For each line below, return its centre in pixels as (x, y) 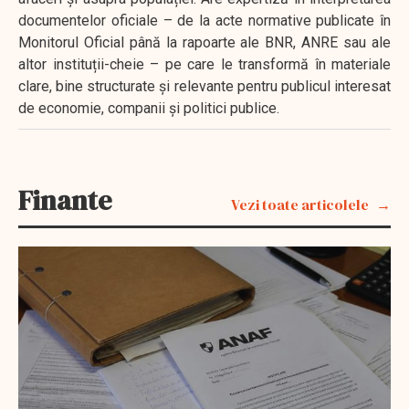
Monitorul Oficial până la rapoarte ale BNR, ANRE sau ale (204, 42)
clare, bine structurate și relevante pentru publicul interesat (204, 86)
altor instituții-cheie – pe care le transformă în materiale (204, 64)
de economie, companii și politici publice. (149, 108)
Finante (65, 200)
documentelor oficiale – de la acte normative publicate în (204, 20)
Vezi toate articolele (300, 204)
